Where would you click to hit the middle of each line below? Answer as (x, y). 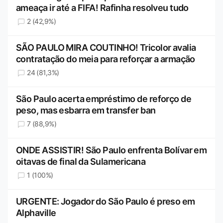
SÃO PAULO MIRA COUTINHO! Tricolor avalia (106, 48)
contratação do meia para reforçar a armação (106, 59)
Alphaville (36, 213)
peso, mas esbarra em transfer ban (86, 111)
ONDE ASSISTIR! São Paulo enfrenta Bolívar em (111, 150)
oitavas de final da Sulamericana (81, 162)
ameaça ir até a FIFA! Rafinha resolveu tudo (102, 8)
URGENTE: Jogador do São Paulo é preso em (106, 202)
